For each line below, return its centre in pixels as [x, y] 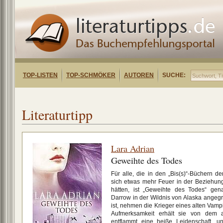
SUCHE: [174, 75]
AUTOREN [139, 75]
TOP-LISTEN [40, 75]
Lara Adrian [133, 148]
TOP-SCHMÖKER [91, 75]
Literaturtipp [57, 114]
